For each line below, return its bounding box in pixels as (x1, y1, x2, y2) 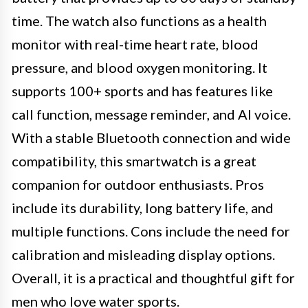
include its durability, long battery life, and (12, 199, 274, 216)
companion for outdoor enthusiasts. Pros (12, 176, 264, 192)
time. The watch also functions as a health (12, 12, 267, 29)
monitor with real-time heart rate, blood (12, 36, 258, 52)
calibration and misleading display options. (12, 246, 275, 263)
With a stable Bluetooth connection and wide (12, 129, 291, 146)
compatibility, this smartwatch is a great (12, 153, 256, 169)
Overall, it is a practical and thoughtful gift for (12, 269, 295, 286)
